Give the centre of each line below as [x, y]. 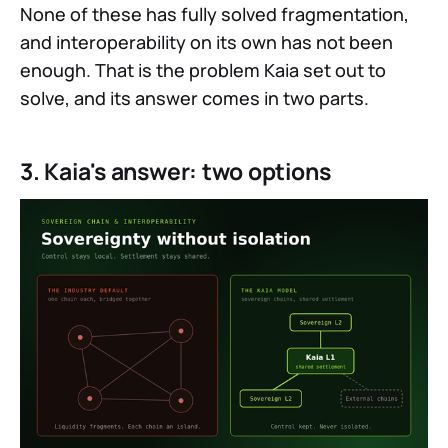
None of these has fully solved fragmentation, [214, 14]
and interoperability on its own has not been [206, 42]
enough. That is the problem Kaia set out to [203, 70]
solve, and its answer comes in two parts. [194, 98]
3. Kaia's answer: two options [175, 171]
